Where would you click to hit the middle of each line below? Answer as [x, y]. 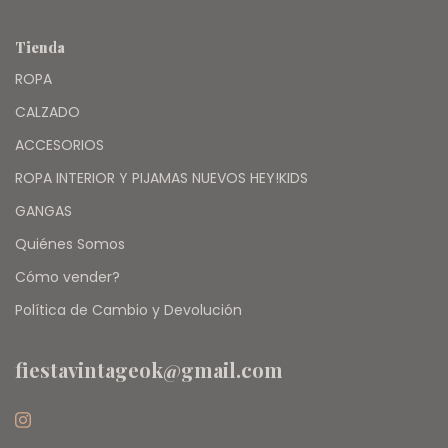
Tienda [40, 48]
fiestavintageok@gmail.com [149, 370]
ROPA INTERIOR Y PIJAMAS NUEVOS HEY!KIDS [161, 178]
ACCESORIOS [59, 145]
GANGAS [43, 211]
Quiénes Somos [70, 244]
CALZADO [47, 112]
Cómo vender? [67, 277]
